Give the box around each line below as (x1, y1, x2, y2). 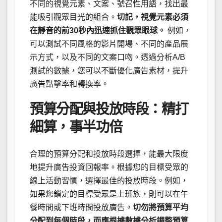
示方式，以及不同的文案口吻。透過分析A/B (30, 53, 185, 61)
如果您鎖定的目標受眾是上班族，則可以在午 (30, 190, 188, 199)
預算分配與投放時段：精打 (30, 101, 188, 117)
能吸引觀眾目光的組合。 (30, 12, 117, 21)
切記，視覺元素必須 (117, 12, 188, 21)
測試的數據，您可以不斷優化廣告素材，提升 (30, 66, 188, 75)
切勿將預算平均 (133, 203, 188, 212)
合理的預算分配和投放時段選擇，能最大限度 (30, 150, 188, 159)
